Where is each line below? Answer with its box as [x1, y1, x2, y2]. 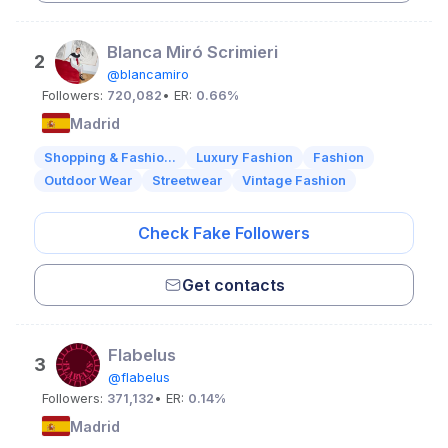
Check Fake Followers [138, 223, 310, 243]
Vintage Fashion [242, 173, 346, 188]
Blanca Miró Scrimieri [107, 42, 278, 62]
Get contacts [181, 275, 285, 295]
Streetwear [152, 173, 222, 188]
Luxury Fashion [196, 150, 293, 165]
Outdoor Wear [44, 173, 132, 188]
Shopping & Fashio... [44, 150, 176, 165]
